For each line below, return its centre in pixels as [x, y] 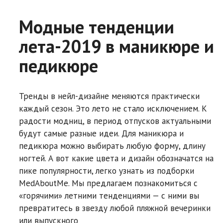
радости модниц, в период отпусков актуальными [115, 121]
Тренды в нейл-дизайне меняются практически [109, 96]
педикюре [58, 65]
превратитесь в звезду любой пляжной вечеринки [115, 208]
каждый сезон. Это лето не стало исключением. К [113, 108]
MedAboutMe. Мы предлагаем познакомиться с [108, 183]
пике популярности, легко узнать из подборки [107, 170]
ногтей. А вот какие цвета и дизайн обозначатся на [116, 158]
